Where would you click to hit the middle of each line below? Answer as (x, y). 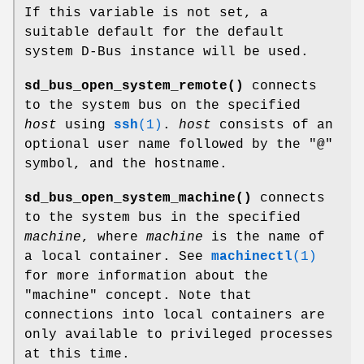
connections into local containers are (175, 315)
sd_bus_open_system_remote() (134, 86)
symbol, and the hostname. (126, 164)
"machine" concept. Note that (138, 295)
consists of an (272, 125)
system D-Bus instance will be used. (167, 52)
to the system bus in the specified (162, 217)
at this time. (77, 354)
